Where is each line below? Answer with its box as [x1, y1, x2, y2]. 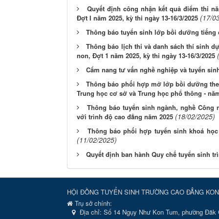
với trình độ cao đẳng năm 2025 [77, 112, 173, 121]
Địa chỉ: [80, 207, 104, 217]
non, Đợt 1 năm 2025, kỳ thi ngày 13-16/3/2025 [77, 51, 215, 60]
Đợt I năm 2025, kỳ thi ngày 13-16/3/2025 [77, 13, 198, 22]
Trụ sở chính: [73, 198, 112, 208]
